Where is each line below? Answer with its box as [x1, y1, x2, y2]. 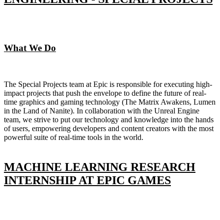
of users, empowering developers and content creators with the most [4, 124, 214, 133]
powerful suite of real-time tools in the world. [4, 133, 143, 142]
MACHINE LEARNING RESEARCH [4, 161, 195, 174]
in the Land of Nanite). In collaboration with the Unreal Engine [4, 107, 199, 115]
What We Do [4, 42, 56, 53]
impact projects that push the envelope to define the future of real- [4, 89, 206, 98]
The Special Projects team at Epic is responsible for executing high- [4, 80, 212, 89]
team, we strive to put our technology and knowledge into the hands [4, 115, 214, 124]
